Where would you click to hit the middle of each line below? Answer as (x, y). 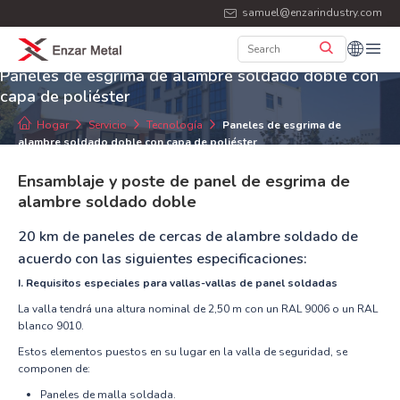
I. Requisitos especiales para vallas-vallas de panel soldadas (178, 283)
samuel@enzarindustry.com (312, 12)
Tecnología (175, 125)
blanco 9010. (51, 325)
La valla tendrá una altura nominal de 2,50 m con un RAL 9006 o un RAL (198, 308)
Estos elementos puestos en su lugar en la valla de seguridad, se (183, 351)
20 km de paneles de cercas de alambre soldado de (188, 236)
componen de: (54, 368)
